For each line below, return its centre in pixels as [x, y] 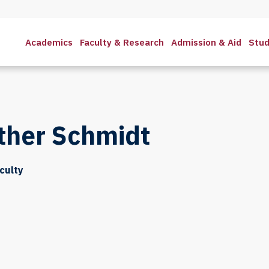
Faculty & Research [122, 42]
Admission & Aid [206, 42]
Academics [49, 42]
